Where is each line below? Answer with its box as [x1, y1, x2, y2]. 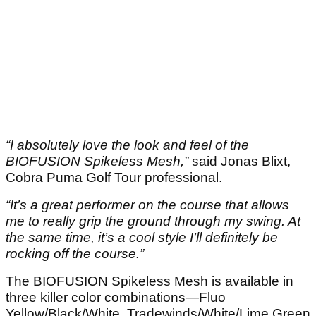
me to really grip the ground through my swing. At [6, 214, 300, 229]
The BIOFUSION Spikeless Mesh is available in [6, 274, 293, 289]
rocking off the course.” [6, 246, 144, 262]
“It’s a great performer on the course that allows [6, 197, 289, 213]
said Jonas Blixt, [188, 154, 291, 169]
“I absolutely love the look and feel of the [6, 138, 249, 153]
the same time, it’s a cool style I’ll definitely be [6, 230, 278, 245]
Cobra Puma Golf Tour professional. [6, 170, 222, 186]
